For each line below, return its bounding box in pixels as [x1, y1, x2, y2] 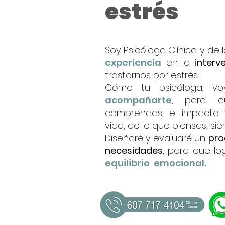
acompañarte [105, 94, 172, 106]
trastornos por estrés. [105, 69, 198, 81]
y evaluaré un [143, 132, 208, 144]
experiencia [105, 56, 161, 69]
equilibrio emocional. [105, 157, 208, 169]
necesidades [105, 144, 163, 157]
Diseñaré [105, 132, 143, 144]
